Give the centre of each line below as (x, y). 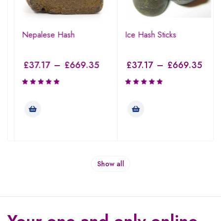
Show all (110, 164)
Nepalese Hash (42, 35)
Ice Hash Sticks (145, 35)
